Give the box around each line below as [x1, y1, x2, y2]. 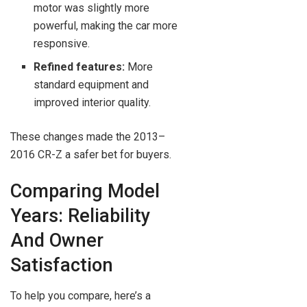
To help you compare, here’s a [10, 289, 151, 303]
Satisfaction [10, 254, 113, 277]
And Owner [10, 230, 103, 252]
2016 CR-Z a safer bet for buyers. [10, 147, 171, 161]
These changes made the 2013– [10, 130, 165, 143]
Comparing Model [10, 180, 160, 203]
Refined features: [34, 60, 125, 73]
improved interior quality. [34, 95, 151, 109]
